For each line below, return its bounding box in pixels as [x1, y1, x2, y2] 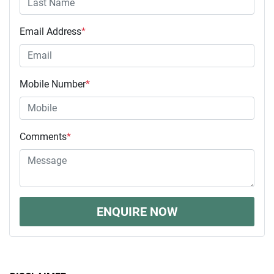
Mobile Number [20, 78, 86, 90]
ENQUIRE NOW [97, 204, 177, 219]
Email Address [20, 25, 81, 37]
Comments [20, 130, 67, 143]
